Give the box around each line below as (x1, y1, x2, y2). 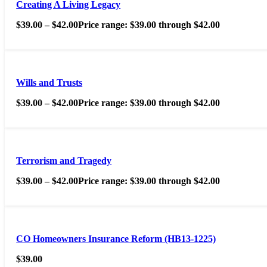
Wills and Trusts (16, 77, 83, 88)
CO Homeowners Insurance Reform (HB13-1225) (16, 234, 216, 244)
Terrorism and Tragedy (16, 156, 112, 166)
